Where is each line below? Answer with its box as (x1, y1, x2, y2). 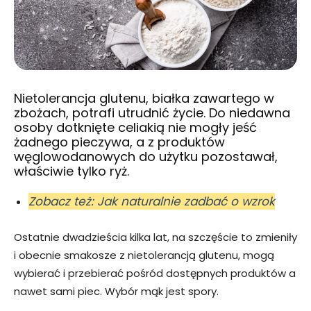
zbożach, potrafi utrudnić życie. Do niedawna (14, 104, 290, 122)
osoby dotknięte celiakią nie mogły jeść (14, 119, 257, 137)
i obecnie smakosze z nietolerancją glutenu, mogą (14, 248, 274, 263)
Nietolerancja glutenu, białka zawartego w (14, 90, 274, 108)
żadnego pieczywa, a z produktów (14, 133, 225, 151)
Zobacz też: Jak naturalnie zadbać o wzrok (28, 193, 275, 210)
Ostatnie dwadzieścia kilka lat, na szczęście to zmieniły (14, 230, 297, 245)
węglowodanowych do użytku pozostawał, (14, 148, 278, 166)
